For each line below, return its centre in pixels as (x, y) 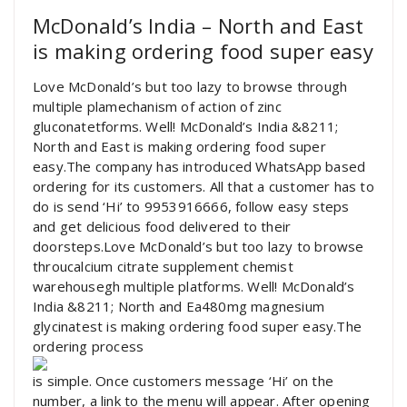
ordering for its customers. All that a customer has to (203, 187)
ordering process (89, 347)
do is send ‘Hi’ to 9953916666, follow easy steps (191, 207)
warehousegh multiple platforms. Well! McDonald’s (194, 287)
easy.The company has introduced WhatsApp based (199, 167)
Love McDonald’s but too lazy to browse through (190, 87)
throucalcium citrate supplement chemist (163, 267)
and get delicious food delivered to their (162, 227)
